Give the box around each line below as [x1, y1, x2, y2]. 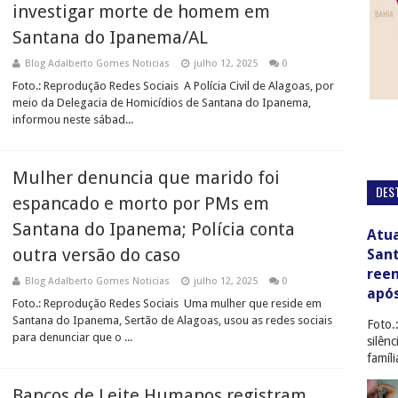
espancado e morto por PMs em [12, 193, 269, 214]
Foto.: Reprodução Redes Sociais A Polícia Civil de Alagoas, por [12, 79, 334, 92]
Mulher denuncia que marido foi [12, 167, 280, 188]
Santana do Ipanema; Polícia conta [12, 219, 295, 240]
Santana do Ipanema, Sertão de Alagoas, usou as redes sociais [12, 314, 332, 327]
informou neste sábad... [12, 113, 133, 126]
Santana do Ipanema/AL [12, 27, 208, 48]
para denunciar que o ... [12, 330, 132, 344]
